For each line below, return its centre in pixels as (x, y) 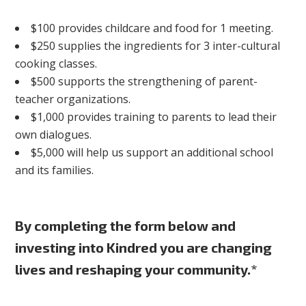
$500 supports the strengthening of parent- (144, 82)
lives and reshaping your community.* (137, 269)
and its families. (55, 170)
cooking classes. (56, 64)
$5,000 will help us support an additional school (152, 153)
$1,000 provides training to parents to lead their (154, 117)
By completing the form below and (126, 226)
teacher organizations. (73, 99)
